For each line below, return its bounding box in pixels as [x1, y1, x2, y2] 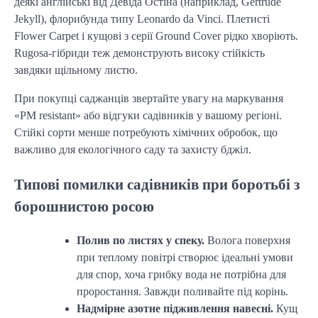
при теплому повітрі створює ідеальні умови [77, 251, 293, 263]
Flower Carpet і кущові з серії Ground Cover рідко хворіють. [14, 30, 298, 43]
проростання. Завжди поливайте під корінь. [77, 285, 288, 297]
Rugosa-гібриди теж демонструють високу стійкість [14, 47, 265, 60]
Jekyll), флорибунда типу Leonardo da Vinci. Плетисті [14, 13, 270, 26]
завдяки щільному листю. [14, 64, 138, 77]
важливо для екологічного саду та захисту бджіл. [14, 143, 251, 156]
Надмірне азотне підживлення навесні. [77, 302, 273, 314]
